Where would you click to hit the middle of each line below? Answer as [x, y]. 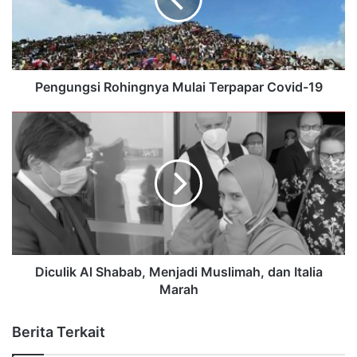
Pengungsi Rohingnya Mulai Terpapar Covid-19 [178, 87]
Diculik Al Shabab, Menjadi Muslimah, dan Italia [178, 272]
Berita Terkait [59, 332]
